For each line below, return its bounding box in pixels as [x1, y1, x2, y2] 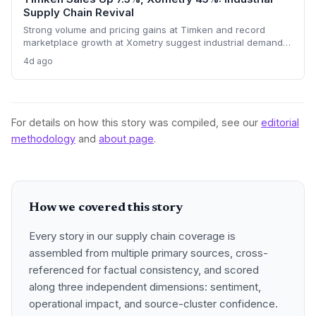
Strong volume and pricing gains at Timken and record [23, 24, 265, 35]
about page [99, 133, 154, 145]
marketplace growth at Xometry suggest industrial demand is [23, 37, 293, 48]
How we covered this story [29, 202, 183, 214]
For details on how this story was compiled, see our [11, 116, 261, 128]
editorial [261, 116, 299, 128]
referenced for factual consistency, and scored [29, 263, 259, 276]
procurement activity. [23, 62, 116, 73]
